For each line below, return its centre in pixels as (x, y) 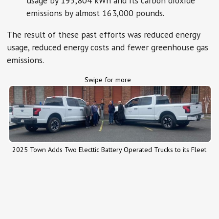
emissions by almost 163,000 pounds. (96, 13)
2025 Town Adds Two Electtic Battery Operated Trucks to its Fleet (109, 149)
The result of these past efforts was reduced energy (104, 34)
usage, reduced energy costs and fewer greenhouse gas (108, 47)
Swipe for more (108, 80)
